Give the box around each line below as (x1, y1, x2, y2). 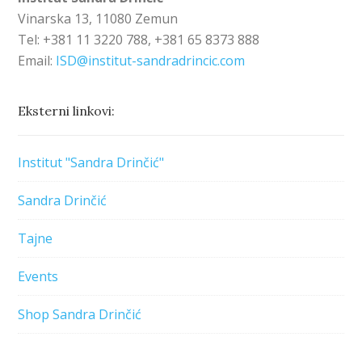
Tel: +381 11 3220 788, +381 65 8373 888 (18, 30, 260, 48)
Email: (18, 51, 57, 69)
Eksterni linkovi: (18, 102, 116, 119)
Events (18, 267, 59, 285)
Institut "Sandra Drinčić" (18, 153, 165, 171)
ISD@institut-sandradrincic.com (56, 51, 246, 69)
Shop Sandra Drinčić (18, 305, 142, 323)
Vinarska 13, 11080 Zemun (18, 9, 179, 27)
